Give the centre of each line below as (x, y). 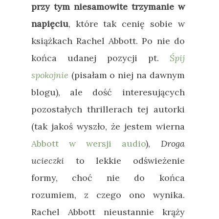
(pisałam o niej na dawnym (127, 75)
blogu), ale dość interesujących (108, 92)
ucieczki (48, 160)
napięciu (50, 23)
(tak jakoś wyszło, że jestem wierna (108, 126)
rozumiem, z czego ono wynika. (108, 195)
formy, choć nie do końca (108, 177)
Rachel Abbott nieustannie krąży (108, 212)
